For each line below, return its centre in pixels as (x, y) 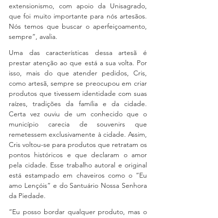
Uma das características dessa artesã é (78, 53)
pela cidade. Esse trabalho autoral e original (78, 165)
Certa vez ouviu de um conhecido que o (78, 114)
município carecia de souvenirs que (78, 124)
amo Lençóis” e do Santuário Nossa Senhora (78, 185)
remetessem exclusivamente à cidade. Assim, (78, 134)
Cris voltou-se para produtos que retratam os (78, 145)
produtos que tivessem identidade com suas (78, 93)
